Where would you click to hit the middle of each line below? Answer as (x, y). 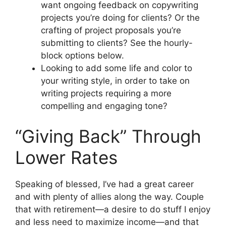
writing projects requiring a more (106, 94)
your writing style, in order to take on (115, 81)
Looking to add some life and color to (117, 68)
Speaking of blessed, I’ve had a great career (104, 184)
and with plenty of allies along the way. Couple (109, 196)
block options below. (82, 56)
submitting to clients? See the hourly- (117, 43)
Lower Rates (66, 157)
